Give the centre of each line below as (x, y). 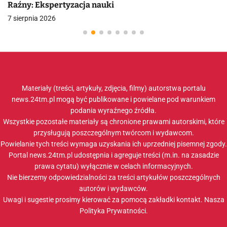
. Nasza (212, 200)
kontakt (188, 200)
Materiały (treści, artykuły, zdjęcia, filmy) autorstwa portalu (113, 88)
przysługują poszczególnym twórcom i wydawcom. (113, 133)
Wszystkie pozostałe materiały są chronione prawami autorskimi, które (113, 122)
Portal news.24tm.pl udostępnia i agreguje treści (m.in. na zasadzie (113, 155)
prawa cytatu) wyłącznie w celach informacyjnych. (113, 166)
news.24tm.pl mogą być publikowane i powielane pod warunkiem (113, 99)
